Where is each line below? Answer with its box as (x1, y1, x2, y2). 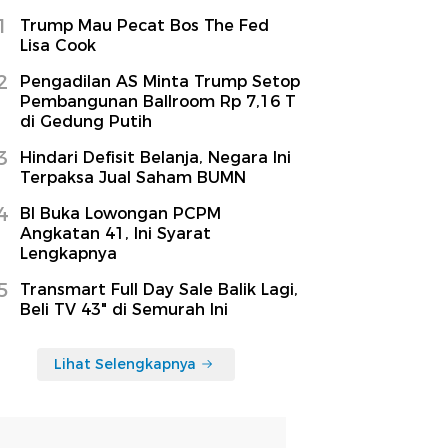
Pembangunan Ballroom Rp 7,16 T (20, 91, 296, 111)
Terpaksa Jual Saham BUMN (20, 167, 246, 187)
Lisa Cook (20, 35, 96, 55)
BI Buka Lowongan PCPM (20, 203, 221, 223)
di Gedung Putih (20, 111, 152, 131)
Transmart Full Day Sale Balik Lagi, (20, 279, 298, 299)
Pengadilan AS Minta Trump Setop (20, 71, 300, 91)
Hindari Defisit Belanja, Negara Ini (20, 147, 291, 167)
